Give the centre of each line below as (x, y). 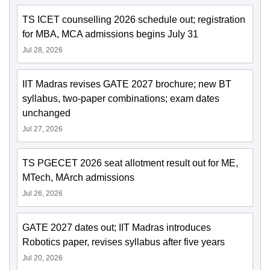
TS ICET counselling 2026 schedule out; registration (134, 20)
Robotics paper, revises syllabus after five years (124, 242)
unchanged (46, 113)
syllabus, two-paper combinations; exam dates (121, 99)
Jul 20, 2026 (42, 258)
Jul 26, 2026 (42, 194)
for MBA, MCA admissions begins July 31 (110, 34)
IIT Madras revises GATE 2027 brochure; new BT (127, 84)
